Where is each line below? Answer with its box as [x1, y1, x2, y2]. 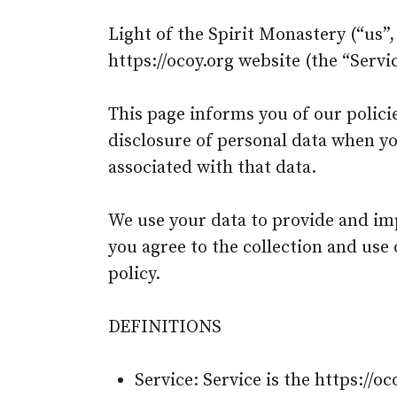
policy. [108, 263, 160, 285]
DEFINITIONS [108, 316, 222, 339]
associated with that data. [108, 157, 316, 179]
